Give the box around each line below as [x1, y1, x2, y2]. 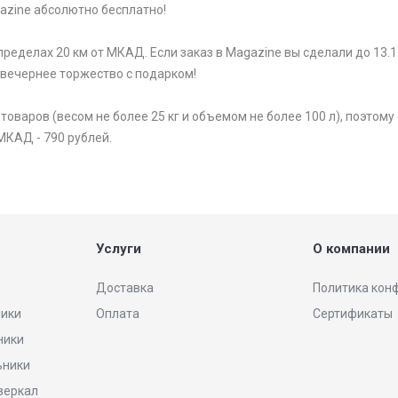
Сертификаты [313, 306, 393, 322]
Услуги [96, 241, 141, 258]
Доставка [96, 281, 154, 296]
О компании [313, 241, 390, 258]
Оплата [96, 306, 139, 322]
